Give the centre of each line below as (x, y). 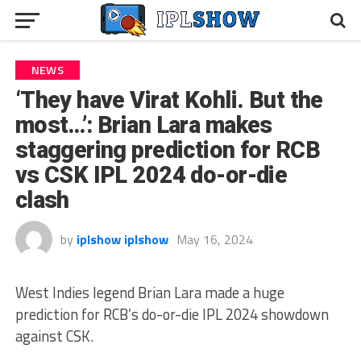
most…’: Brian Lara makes (143, 125)
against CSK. (54, 336)
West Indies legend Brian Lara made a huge (149, 293)
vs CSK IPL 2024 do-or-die (151, 175)
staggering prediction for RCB (167, 150)
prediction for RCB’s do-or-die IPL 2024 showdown (172, 314)
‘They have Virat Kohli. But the (169, 100)
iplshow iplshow (122, 239)
